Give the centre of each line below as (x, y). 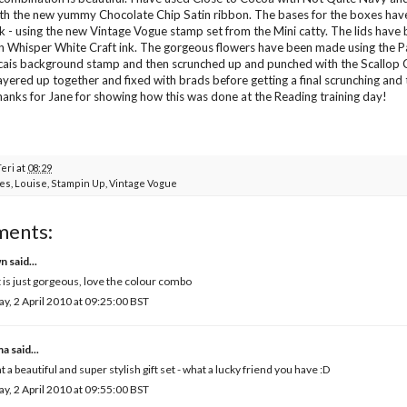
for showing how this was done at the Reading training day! (230, 96)
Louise (31, 183)
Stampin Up (78, 183)
